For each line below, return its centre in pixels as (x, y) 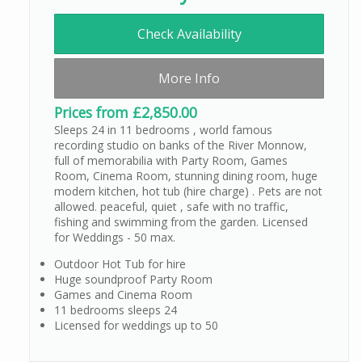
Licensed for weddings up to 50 (136, 326)
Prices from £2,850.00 (126, 113)
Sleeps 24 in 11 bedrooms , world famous (163, 130)
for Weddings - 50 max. (115, 238)
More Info (189, 79)
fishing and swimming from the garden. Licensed (181, 222)
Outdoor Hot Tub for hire (120, 264)
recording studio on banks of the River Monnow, (181, 145)
